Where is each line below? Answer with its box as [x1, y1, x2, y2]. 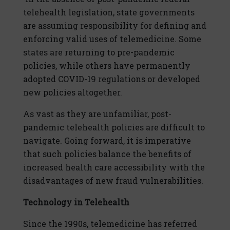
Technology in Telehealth [23, 197, 129, 208]
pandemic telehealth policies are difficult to [23, 122, 205, 133]
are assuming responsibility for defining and [23, 20, 206, 31]
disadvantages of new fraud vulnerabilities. [23, 175, 203, 186]
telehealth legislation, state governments [23, 7, 195, 18]
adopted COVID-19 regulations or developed [23, 73, 200, 85]
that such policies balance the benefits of [23, 148, 191, 160]
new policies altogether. [23, 87, 122, 98]
